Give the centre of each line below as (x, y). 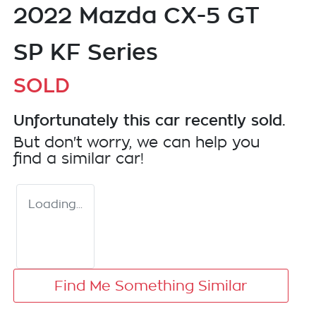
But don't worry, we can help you (137, 142)
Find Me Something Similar (151, 285)
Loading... (55, 204)
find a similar (65, 159)
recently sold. (233, 120)
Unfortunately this (84, 120)
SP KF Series (86, 51)
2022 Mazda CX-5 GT (136, 14)
